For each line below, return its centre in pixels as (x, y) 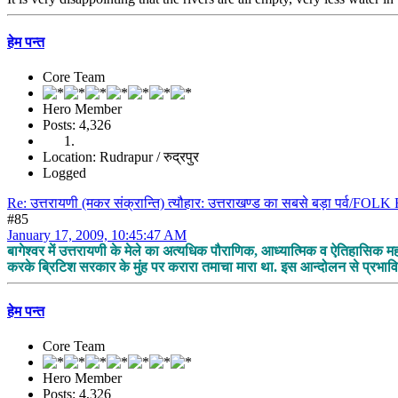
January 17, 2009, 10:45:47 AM (97, 235)
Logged (64, 173)
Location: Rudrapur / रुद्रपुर (121, 157)
